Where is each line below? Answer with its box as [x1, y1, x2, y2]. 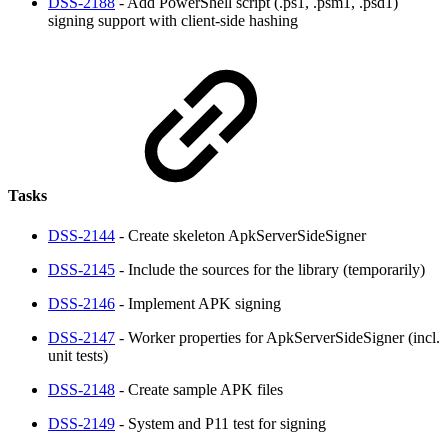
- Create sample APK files [115, 380, 283, 398]
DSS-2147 [48, 328, 115, 346]
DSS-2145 [48, 260, 115, 278]
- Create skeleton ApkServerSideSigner [115, 226, 366, 244]
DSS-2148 [48, 380, 115, 398]
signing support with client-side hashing [48, 12, 298, 30]
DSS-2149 [48, 414, 115, 432]
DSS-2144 [48, 226, 115, 244]
